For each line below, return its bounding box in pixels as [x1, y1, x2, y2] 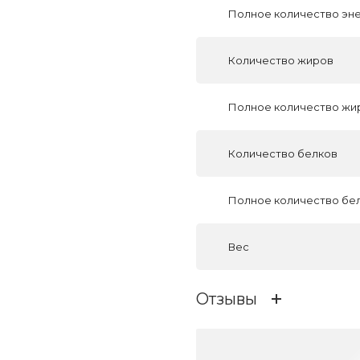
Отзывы [196, 288, 257, 309]
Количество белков [228, 146, 337, 160]
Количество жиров [228, 53, 333, 67]
